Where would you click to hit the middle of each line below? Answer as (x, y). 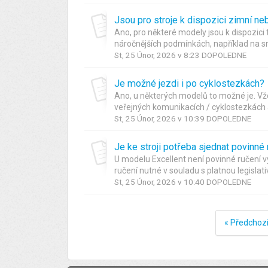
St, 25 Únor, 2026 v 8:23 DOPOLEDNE (180, 55)
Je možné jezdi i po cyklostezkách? (189, 83)
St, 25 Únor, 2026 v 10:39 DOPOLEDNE (183, 118)
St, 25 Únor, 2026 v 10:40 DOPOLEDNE (183, 182)
